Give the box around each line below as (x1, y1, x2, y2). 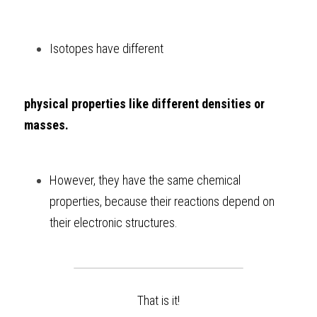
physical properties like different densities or (24, 96, 265, 111)
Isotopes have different (50, 41, 166, 56)
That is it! (137, 293, 180, 308)
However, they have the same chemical (50, 173, 241, 188)
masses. (24, 117, 69, 132)
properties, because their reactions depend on (50, 194, 275, 209)
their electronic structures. (50, 215, 178, 230)
